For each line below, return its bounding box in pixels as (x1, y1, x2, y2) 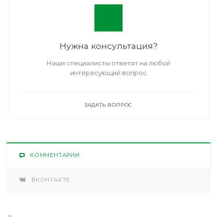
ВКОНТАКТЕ (31, 176, 70, 183)
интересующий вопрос (70, 69, 147, 77)
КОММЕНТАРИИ (30, 152, 80, 158)
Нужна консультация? (60, 41, 157, 51)
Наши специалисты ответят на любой (46, 59, 170, 67)
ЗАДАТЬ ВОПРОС (84, 102, 133, 108)
